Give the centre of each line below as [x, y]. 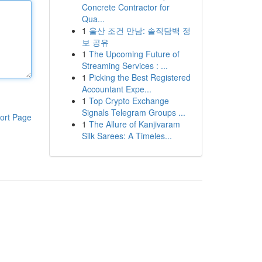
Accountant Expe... [116, 89]
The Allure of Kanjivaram [134, 124]
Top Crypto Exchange [129, 101]
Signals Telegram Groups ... [133, 112]
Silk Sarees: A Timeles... [127, 136]
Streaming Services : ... [125, 65]
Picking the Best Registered [139, 77]
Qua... [93, 19]
